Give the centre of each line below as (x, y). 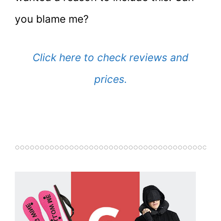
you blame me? (52, 19)
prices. (110, 79)
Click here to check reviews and (110, 57)
